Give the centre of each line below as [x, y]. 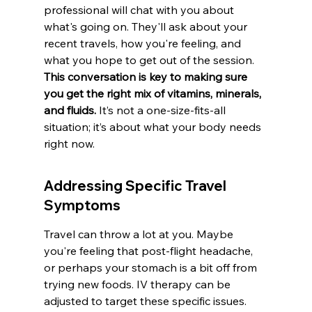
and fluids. [70, 110]
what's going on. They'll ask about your [147, 27]
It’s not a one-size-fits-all [162, 110]
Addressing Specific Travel [136, 186]
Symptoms [82, 205]
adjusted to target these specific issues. [146, 301]
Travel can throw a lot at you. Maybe [140, 234]
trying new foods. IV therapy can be [138, 284]
